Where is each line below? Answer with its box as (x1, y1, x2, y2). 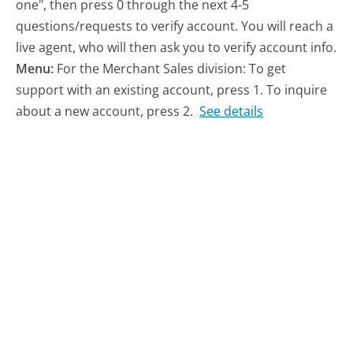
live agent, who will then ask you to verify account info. (16, 38, 337, 56)
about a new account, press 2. (16, 102, 194, 120)
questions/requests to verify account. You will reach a (16, 17, 334, 35)
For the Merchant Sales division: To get (57, 59, 287, 77)
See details (199, 102, 264, 120)
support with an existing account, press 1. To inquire (16, 80, 328, 98)
